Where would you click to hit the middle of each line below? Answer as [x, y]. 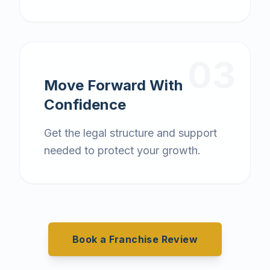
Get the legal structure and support [130, 133]
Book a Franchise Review [135, 239]
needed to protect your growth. [122, 150]
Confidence [85, 105]
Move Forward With [113, 85]
